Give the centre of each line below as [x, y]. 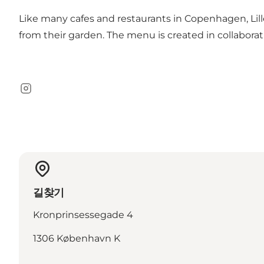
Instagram [42, 94]
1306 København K [77, 238]
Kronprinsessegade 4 [83, 214]
